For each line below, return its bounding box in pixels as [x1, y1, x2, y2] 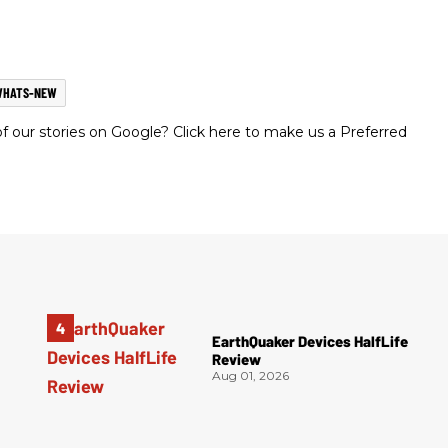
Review [212, 350, 262, 369]
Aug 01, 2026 [212, 368, 290, 384]
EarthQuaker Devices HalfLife [212, 332, 409, 351]
